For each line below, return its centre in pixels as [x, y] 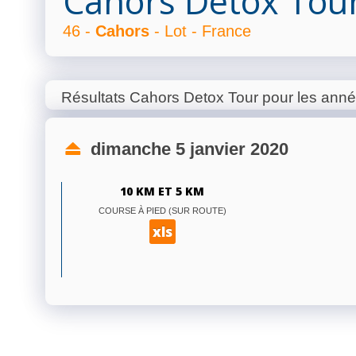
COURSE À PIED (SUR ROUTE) [162, 210]
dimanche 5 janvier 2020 [187, 149]
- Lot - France [200, 31]
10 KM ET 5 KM [162, 191]
